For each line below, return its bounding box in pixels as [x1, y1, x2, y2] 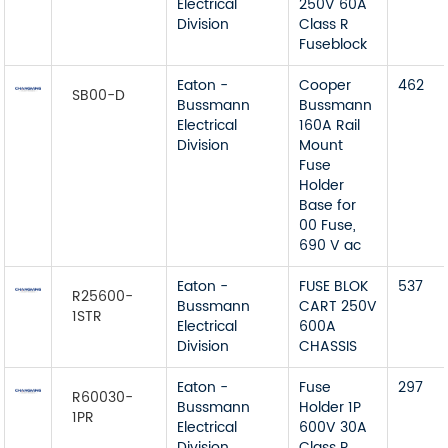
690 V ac [299, 234, 362, 257]
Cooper [299, 74, 352, 97]
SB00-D [72, 84, 126, 107]
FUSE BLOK [299, 275, 369, 298]
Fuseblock [299, 33, 368, 56]
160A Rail [299, 114, 361, 137]
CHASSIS [299, 335, 358, 358]
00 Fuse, [299, 214, 357, 237]
